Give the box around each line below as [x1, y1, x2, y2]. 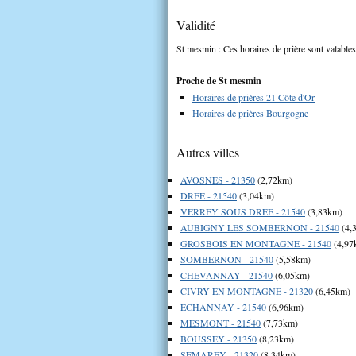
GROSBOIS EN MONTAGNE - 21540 [180, 236, 331, 250]
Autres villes [176, 143, 239, 161]
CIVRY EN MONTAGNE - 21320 [180, 284, 313, 297]
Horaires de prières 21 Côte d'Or [192, 90, 315, 103]
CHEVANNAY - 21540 [180, 268, 273, 281]
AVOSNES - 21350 [180, 172, 255, 186]
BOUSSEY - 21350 [180, 331, 257, 345]
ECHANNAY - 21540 [180, 300, 266, 313]
